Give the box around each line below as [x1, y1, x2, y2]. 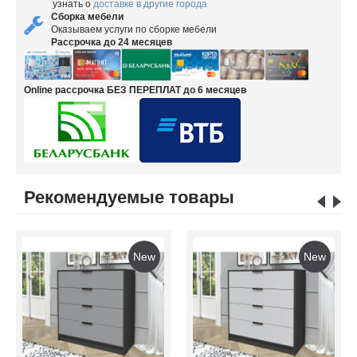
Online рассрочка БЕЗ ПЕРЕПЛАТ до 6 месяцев [24, 84, 246, 96]
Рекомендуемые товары [24, 187, 234, 208]
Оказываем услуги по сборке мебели [51, 24, 217, 36]
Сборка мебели [51, 11, 124, 23]
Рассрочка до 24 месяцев [51, 37, 172, 49]
